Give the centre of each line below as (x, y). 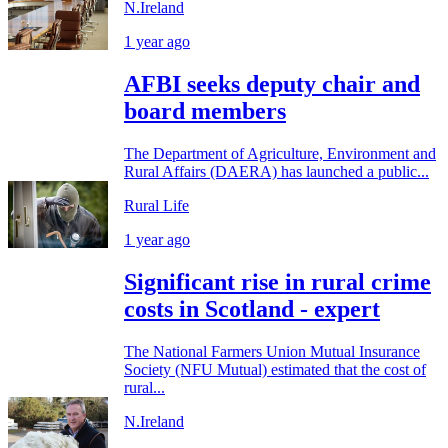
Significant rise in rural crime (277, 281)
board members (205, 111)
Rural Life (156, 205)
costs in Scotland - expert (252, 308)
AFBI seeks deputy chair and (272, 84)
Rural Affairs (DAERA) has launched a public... (276, 171)
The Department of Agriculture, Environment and (280, 153)
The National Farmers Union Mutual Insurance (272, 351)
